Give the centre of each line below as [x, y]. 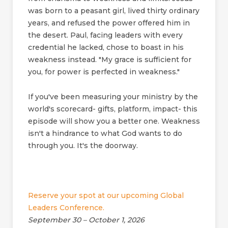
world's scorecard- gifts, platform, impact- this [113, 109]
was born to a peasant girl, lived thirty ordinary [114, 11]
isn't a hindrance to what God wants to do [105, 133]
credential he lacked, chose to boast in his [106, 47]
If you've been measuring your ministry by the [113, 97]
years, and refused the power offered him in [109, 23]
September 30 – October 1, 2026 [86, 220]
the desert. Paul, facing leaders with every [105, 35]
